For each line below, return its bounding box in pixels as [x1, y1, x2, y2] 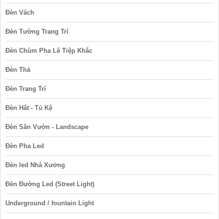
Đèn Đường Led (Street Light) [5, 180, 94, 188]
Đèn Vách [5, 9, 34, 17]
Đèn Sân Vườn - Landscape [5, 123, 88, 131]
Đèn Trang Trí [5, 85, 46, 93]
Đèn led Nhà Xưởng [5, 161, 65, 169]
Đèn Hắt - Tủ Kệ [5, 104, 52, 112]
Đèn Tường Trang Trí [5, 28, 68, 36]
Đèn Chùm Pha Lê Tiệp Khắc [5, 47, 92, 55]
